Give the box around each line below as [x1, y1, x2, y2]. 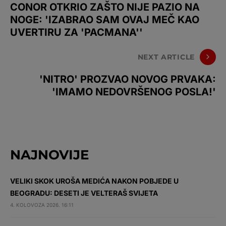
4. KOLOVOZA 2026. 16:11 [10, 202, 74, 208]
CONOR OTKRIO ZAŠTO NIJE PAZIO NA [10, 1, 200, 14]
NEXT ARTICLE [137, 52, 195, 62]
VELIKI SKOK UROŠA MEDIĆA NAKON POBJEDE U [10, 177, 179, 186]
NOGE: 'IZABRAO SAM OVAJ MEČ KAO [10, 14, 199, 26]
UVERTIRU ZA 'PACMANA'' [10, 26, 143, 39]
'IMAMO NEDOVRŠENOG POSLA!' [52, 86, 216, 98]
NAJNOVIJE [10, 147, 89, 163]
